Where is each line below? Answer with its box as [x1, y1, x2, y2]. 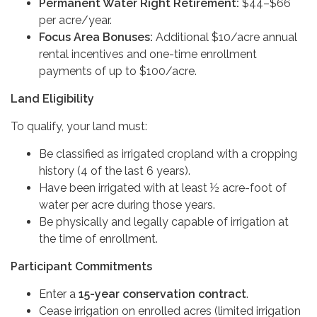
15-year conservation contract [79, 287, 246, 301]
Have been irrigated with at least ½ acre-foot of [39, 181, 287, 195]
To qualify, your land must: [11, 120, 147, 133]
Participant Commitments [11, 260, 152, 273]
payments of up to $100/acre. [39, 64, 197, 78]
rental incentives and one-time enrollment [39, 47, 257, 61]
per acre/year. [39, 13, 112, 27]
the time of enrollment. [39, 232, 158, 246]
